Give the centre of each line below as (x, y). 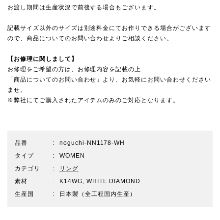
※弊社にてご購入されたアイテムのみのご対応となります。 (93, 100)
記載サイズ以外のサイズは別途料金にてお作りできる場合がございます (109, 28)
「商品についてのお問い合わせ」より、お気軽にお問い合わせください (109, 79)
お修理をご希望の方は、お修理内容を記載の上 (74, 69)
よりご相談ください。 (141, 38)
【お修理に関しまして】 (42, 59)
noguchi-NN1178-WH (92, 143)
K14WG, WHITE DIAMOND (100, 181)
